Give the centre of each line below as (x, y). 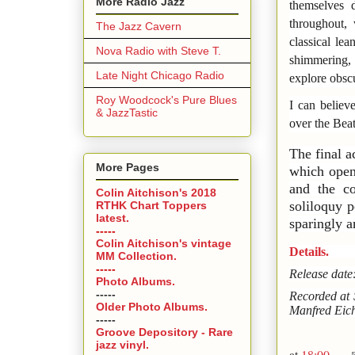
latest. (113, 218)
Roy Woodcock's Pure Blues (166, 100)
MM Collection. (136, 256)
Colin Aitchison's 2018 (156, 192)
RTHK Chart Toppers (151, 205)
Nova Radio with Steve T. (158, 51)
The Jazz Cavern (139, 27)
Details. (309, 251)
